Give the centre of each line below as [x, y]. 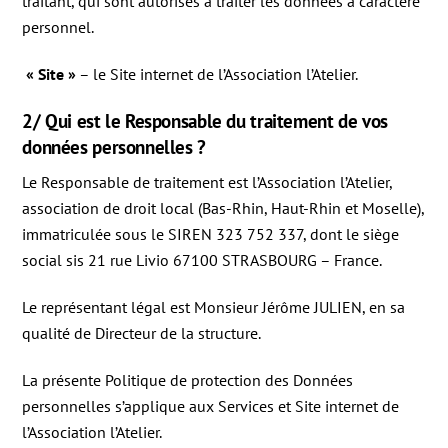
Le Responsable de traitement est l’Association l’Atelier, [207, 182]
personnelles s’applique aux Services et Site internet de [211, 406]
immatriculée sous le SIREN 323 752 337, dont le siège [211, 234]
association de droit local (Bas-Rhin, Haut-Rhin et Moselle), [223, 208]
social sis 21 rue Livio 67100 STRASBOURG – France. [202, 260]
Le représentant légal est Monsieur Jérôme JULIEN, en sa [214, 307]
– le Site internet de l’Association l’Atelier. [217, 74]
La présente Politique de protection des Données [188, 380]
